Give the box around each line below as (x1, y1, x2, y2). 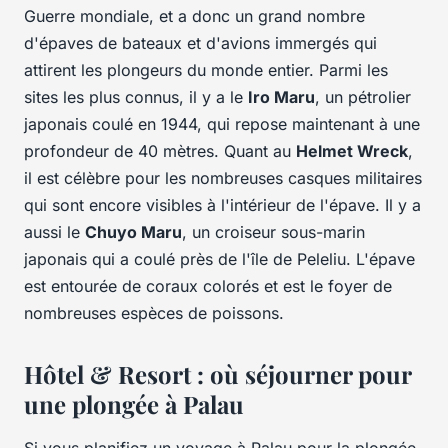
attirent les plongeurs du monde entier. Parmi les (24, 60, 388, 81)
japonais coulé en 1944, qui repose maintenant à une (24, 114, 420, 135)
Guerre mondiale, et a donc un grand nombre (24, 6, 365, 27)
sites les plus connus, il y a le (24, 87, 248, 108)
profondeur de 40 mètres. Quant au (24, 141, 296, 162)
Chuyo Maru (85, 222, 182, 243)
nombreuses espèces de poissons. (24, 303, 284, 324)
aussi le (24, 222, 85, 243)
